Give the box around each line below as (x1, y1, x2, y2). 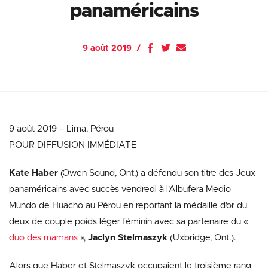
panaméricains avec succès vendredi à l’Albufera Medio (9, 185, 231, 194)
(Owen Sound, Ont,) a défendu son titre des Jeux (58, 169, 255, 178)
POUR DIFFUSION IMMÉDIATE (9, 141, 136, 150)
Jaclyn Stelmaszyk (88, 233, 170, 242)
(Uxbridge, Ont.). (170, 233, 236, 242)
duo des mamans (9, 233, 78, 242)
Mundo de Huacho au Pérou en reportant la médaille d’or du (9, 201, 247, 210)
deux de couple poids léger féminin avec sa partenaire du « (9, 217, 248, 226)
